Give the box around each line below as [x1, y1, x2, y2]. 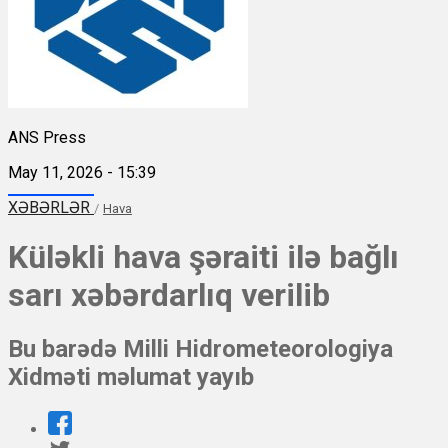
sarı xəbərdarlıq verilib [8, 275, 330, 314]
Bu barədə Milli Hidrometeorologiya [8, 335, 393, 364]
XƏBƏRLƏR [8, 197, 94, 217]
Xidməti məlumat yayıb [8, 363, 254, 392]
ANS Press [8, 127, 86, 147]
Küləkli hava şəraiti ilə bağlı [8, 237, 399, 276]
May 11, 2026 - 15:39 [8, 162, 156, 182]
